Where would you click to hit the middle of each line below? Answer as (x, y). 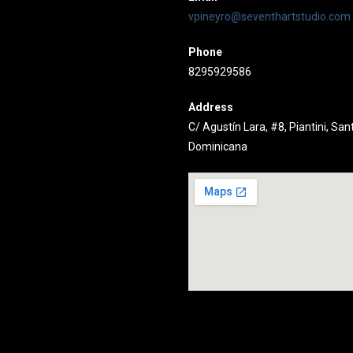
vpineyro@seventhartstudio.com (270, 16)
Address (211, 107)
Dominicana (218, 146)
